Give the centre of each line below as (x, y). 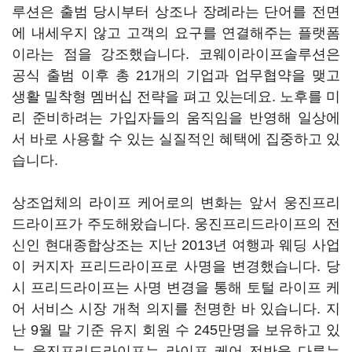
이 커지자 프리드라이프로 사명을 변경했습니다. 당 (176, 266)
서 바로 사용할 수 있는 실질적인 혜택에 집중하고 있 (176, 139)
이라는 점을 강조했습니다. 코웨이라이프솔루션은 (176, 54)
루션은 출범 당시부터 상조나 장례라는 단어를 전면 (176, 12)
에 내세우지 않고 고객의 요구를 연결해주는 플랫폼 (176, 33)
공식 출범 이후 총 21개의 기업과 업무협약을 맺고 (176, 75)
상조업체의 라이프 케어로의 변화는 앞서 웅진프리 (176, 203)
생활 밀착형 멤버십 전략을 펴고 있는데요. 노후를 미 (176, 97)
